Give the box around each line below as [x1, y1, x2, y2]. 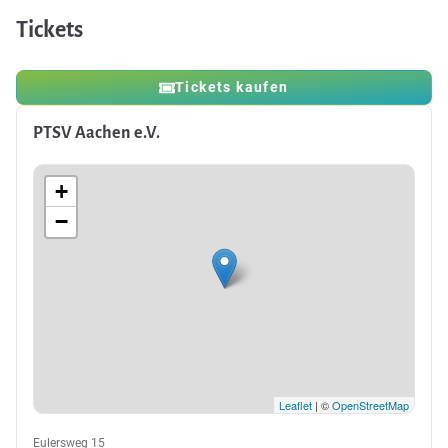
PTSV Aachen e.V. [33, 124, 160, 143]
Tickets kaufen [175, 79, 289, 96]
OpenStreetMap [332, 397, 409, 414]
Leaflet [279, 397, 312, 414]
